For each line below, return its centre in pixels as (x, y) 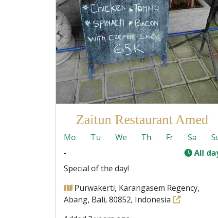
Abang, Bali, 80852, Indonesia (118, 200)
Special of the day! (96, 168)
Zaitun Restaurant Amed (142, 119)
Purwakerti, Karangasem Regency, (137, 188)
